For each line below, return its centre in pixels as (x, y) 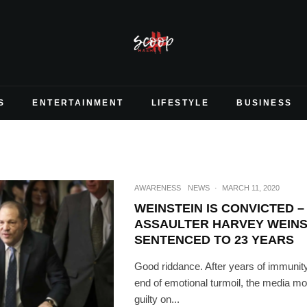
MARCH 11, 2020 (251, 187)
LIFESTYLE (180, 103)
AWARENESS (158, 187)
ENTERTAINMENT (78, 103)
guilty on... (157, 299)
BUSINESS (265, 103)
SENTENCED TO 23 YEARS (214, 240)
